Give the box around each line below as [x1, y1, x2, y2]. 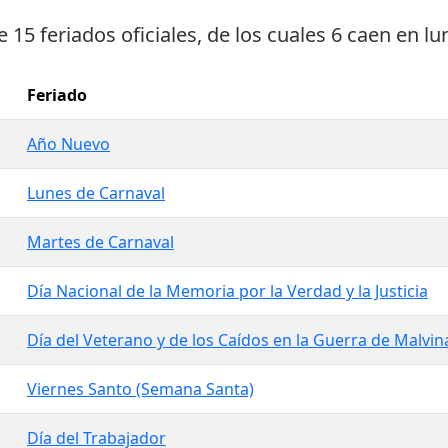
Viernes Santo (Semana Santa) [27, 378, 254, 401]
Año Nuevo [27, 133, 110, 156]
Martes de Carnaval [27, 231, 174, 254]
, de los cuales [197, 21, 331, 49]
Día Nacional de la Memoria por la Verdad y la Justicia [27, 280, 428, 303]
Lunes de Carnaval [27, 182, 165, 205]
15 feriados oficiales [13, 21, 197, 49]
